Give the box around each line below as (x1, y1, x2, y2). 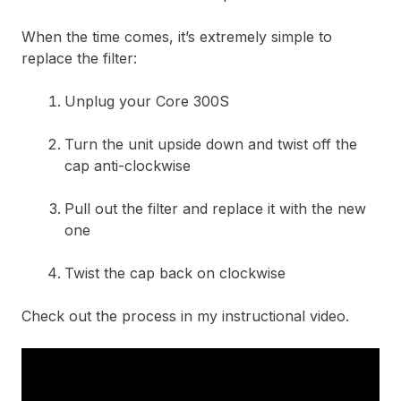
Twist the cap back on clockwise (64, 264, 286, 283)
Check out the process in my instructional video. (21, 307, 349, 326)
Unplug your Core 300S (64, 92, 229, 111)
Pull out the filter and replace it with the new (64, 200, 366, 218)
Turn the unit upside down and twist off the (64, 135, 357, 154)
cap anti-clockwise (64, 157, 191, 175)
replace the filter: (21, 49, 137, 68)
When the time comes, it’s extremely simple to (21, 28, 332, 47)
